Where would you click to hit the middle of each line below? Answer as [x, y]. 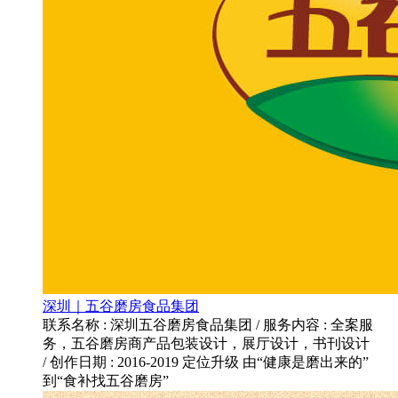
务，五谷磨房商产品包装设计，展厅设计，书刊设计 [206, 343]
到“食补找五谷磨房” [107, 381]
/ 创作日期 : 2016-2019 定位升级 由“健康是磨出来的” [207, 362]
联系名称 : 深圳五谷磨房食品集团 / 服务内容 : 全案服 [208, 325]
